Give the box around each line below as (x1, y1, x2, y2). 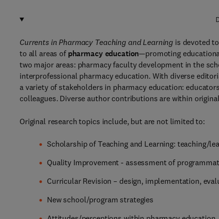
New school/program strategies (47, 195, 153, 204)
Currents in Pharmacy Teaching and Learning (20, 37, 174, 47)
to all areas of (20, 48, 68, 58)
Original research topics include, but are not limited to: (20, 116, 205, 126)
